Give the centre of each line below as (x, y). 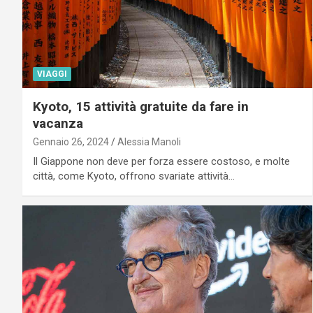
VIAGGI (52, 74)
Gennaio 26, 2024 (71, 142)
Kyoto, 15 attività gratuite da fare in (141, 107)
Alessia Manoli (149, 142)
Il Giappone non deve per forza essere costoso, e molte (161, 162)
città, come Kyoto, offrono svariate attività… (134, 176)
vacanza (58, 124)
